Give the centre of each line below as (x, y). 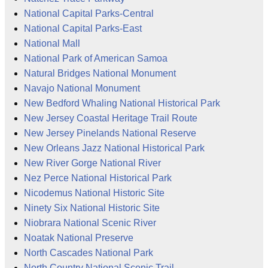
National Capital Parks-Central (89, 14)
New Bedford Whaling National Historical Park (122, 103)
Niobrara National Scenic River (90, 223)
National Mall (52, 44)
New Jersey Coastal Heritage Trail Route (111, 118)
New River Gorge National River (92, 163)
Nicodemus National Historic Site (94, 193)
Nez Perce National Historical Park (98, 178)
